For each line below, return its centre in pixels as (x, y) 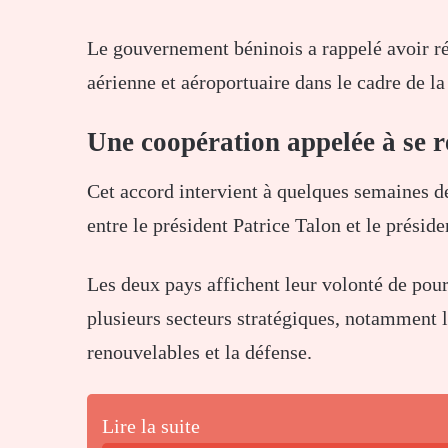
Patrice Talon (287, 225)
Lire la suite (151, 426)
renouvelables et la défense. (199, 352)
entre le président (160, 225)
